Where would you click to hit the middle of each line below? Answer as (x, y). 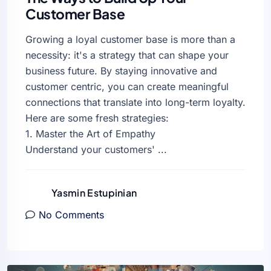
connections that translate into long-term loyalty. (135, 103)
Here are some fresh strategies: (97, 118)
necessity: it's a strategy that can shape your (127, 55)
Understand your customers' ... (96, 150)
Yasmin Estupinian (94, 192)
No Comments (71, 215)
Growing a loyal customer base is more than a (130, 40)
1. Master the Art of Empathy (90, 134)
